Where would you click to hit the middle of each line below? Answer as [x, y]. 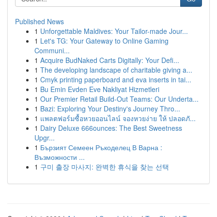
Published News [39, 21]
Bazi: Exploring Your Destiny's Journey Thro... [110, 108]
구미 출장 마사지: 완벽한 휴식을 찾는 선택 [105, 167]
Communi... [52, 50]
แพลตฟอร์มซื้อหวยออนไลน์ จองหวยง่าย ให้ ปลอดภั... [118, 118]
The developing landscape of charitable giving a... [116, 70]
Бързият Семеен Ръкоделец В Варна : [101, 147]
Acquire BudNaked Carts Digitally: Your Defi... [110, 60]
